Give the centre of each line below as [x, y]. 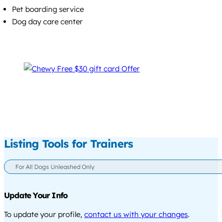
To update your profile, [44, 214]
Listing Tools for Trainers [69, 143]
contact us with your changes [136, 214]
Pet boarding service [48, 9]
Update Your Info [36, 195]
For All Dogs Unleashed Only [55, 167]
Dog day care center [47, 21]
